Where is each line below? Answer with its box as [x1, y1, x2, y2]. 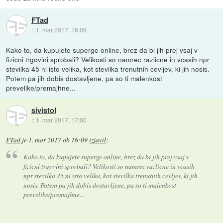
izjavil [89, 135, 107, 144]
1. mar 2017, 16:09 [35, 25, 87, 34]
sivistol [31, 105, 56, 116]
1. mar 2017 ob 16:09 [28, 135, 88, 144]
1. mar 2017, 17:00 [35, 115, 87, 124]
